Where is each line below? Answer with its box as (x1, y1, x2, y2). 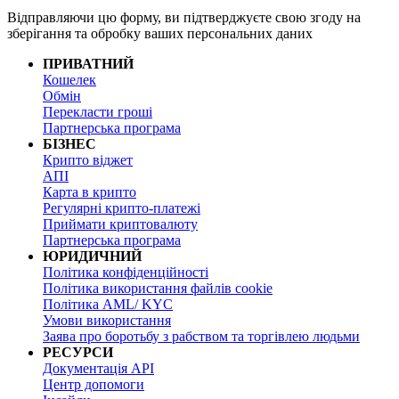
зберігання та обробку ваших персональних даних (7, 25, 313, 41)
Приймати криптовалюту (43, 216, 198, 232)
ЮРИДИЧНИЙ (43, 248, 142, 264)
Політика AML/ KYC (43, 296, 173, 312)
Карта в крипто (43, 183, 136, 199)
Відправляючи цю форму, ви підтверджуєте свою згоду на (7, 9, 361, 25)
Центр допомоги (43, 376, 144, 392)
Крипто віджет (43, 151, 133, 167)
